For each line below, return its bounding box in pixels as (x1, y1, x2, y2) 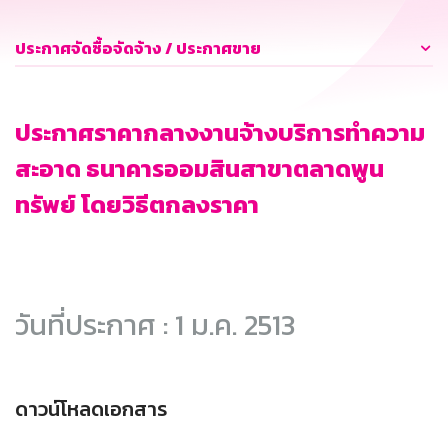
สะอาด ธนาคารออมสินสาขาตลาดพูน (15, 151, 384, 187)
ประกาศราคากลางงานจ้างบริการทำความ (15, 115, 425, 151)
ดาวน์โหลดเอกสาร (15, 394, 167, 425)
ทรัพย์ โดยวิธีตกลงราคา (15, 187, 259, 223)
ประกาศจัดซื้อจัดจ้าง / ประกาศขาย (15, 36, 261, 61)
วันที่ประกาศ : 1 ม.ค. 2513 (15, 303, 295, 347)
